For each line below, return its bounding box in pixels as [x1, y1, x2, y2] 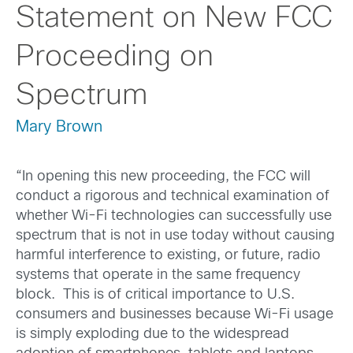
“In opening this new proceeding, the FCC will [16, 170, 310, 184]
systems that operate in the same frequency [16, 269, 300, 283]
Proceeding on [16, 43, 214, 72]
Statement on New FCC [16, 5, 333, 33]
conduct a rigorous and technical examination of [16, 190, 329, 204]
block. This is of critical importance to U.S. [16, 288, 295, 303]
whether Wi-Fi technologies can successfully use [16, 210, 332, 224]
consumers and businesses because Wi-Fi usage [16, 308, 333, 322]
